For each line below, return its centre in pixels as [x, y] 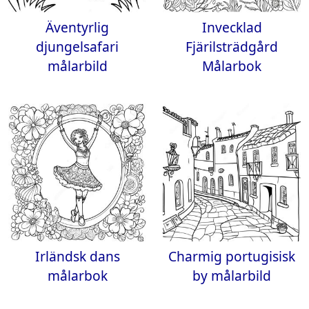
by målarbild [232, 276]
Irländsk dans [77, 256]
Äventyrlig [77, 27]
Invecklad [232, 27]
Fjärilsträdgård [232, 47]
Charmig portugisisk [232, 256]
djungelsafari [77, 47]
